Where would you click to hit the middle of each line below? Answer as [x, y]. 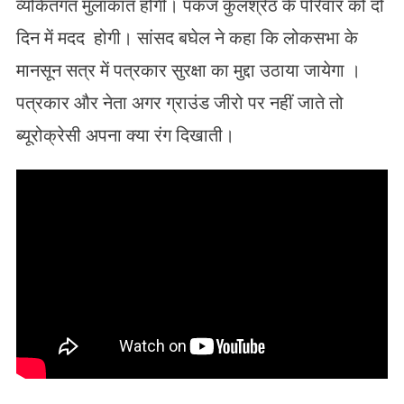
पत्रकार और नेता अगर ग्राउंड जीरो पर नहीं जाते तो [179, 103]
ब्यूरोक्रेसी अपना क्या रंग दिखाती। [125, 136]
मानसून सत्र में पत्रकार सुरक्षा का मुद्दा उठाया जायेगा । [188, 71]
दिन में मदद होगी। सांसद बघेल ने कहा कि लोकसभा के [187, 38]
